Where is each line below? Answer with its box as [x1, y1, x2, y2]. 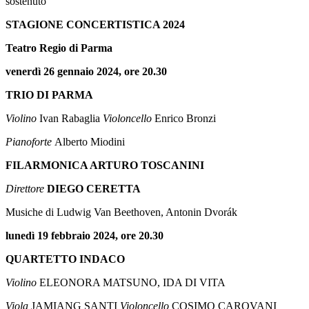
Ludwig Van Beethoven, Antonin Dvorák [57, 206, 237, 219]
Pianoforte [6, 136, 52, 148]
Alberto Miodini [54, 136, 125, 148]
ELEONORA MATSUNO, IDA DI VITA [39, 277, 226, 289]
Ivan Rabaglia [39, 112, 103, 125]
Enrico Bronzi [154, 112, 216, 125]
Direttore [6, 183, 44, 195]
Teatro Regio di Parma [6, 42, 112, 54]
